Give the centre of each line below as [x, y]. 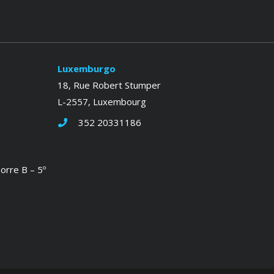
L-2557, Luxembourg [102, 101]
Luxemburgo [86, 68]
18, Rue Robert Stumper [109, 85]
